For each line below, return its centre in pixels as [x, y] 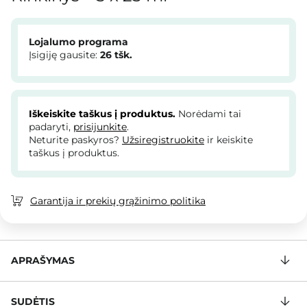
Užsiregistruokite [163, 140]
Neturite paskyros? [75, 140]
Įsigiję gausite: [64, 55]
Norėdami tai [208, 114]
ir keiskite [229, 140]
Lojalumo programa [78, 42]
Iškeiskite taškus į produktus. [102, 114]
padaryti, [51, 127]
